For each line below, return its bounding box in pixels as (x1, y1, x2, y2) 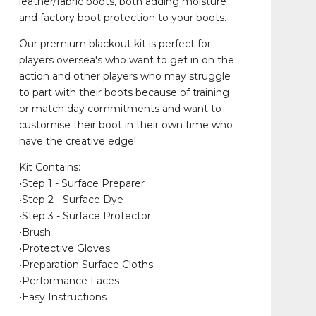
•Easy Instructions (18, 291, 107, 303)
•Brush (18, 226, 51, 238)
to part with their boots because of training (18, 86, 229, 99)
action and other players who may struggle (18, 70, 231, 83)
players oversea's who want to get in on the (18, 54, 234, 66)
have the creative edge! (18, 135, 136, 147)
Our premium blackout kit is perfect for (18, 37, 211, 50)
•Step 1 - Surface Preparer (18, 177, 145, 190)
